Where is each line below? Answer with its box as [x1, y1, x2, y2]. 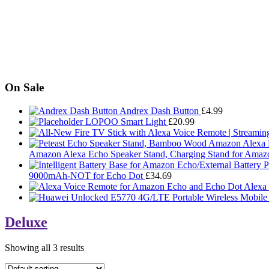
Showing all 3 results [5, 243, 84, 253]
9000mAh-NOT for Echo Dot [29, 170, 143, 181]
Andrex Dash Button [119, 105, 199, 116]
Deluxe [5, 214, 47, 231]
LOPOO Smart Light [85, 116, 166, 127]
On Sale [5, 80, 44, 94]
